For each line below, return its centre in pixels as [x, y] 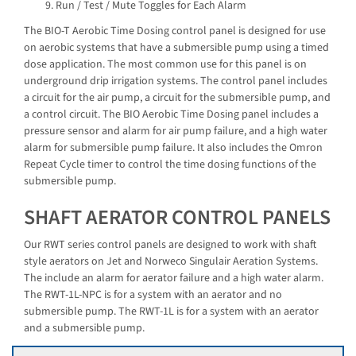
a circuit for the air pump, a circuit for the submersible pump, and [177, 97]
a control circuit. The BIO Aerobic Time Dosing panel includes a [171, 114]
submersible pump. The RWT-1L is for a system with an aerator [171, 312]
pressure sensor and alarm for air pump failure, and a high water [176, 131]
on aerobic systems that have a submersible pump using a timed [176, 47]
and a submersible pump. [84, 329]
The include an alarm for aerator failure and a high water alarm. [174, 279]
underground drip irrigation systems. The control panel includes [176, 81]
